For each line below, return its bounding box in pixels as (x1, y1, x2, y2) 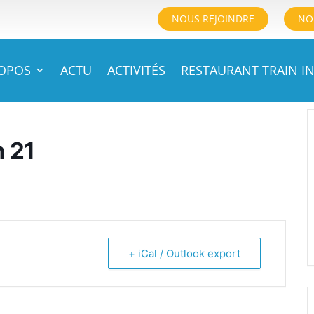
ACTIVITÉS (107, 62, 166, 78)
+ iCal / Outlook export (128, 247, 240, 260)
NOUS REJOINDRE (172, 12, 255, 25)
